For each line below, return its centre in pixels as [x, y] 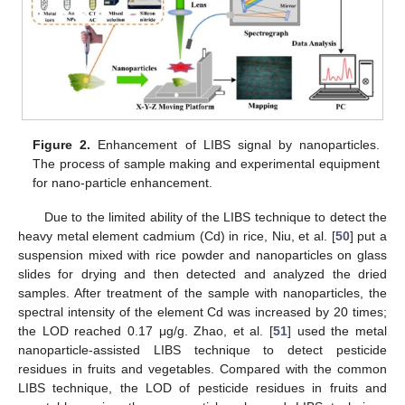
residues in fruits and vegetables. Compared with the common [202, 369]
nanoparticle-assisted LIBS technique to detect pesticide [202, 350]
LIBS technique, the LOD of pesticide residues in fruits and [202, 388]
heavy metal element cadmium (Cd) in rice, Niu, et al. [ [177, 236]
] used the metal [338, 331]
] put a [368, 236]
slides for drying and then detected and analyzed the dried [202, 274]
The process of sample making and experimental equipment [206, 164]
